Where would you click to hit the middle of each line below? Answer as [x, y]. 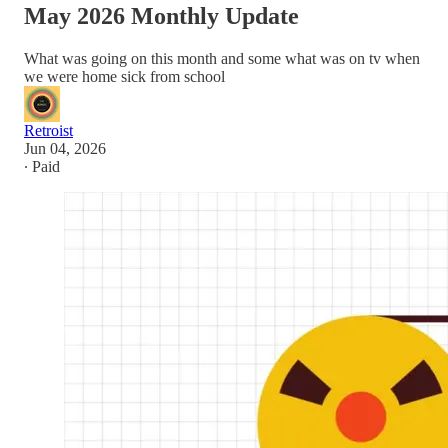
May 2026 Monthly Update [161, 15]
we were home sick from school [124, 76]
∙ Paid [42, 166]
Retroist [48, 130]
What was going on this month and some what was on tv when [222, 58]
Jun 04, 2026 [65, 148]
